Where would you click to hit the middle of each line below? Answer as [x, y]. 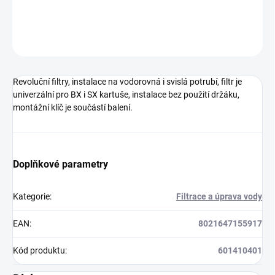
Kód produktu [39, 251]
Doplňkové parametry [60, 165]
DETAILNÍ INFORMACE [50, 11]
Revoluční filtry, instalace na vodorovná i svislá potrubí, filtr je [127, 82]
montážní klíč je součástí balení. [73, 108]
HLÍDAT [250, 41]
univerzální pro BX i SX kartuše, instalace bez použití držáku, [126, 95]
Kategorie [31, 197]
